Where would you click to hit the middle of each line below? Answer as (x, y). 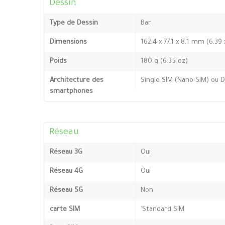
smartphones (71, 91)
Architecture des (77, 80)
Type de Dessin (74, 23)
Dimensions (68, 42)
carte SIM (65, 209)
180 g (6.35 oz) (164, 61)
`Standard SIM (162, 209)
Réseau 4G (66, 171)
